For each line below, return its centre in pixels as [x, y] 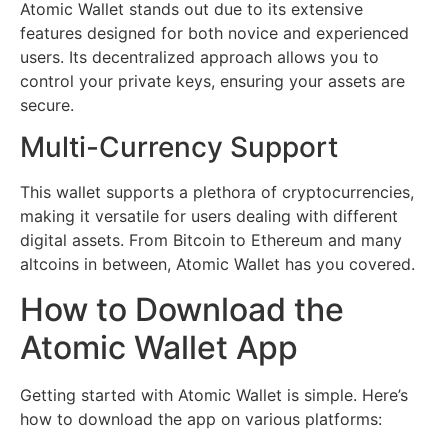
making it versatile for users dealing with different [209, 216]
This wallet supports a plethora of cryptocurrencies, [217, 192]
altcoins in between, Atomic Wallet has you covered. [217, 264]
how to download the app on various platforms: [201, 418]
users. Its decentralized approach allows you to [199, 56]
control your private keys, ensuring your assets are [212, 80]
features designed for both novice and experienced [214, 32]
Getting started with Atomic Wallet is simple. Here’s [214, 394]
